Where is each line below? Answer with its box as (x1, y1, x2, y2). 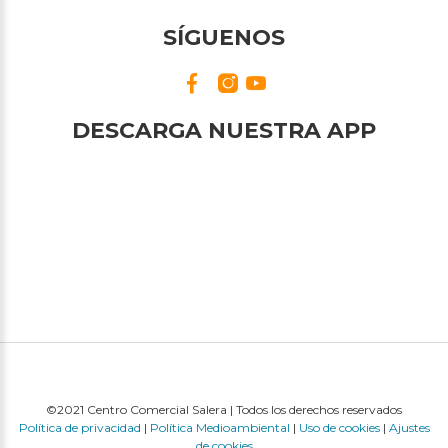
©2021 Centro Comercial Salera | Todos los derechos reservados (46, 402, 402, 418)
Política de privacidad (18, 420, 141, 436)
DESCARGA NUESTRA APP (72, 117, 376, 145)
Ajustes (388, 420, 430, 436)
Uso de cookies (298, 420, 380, 436)
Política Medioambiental (149, 420, 290, 436)
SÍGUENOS (163, 24, 285, 52)
